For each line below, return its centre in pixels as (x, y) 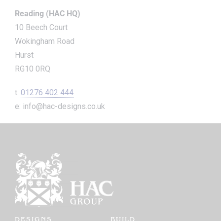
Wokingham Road (45, 41)
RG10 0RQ (33, 69)
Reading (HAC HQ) (48, 14)
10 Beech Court (41, 28)
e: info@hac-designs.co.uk (60, 107)
